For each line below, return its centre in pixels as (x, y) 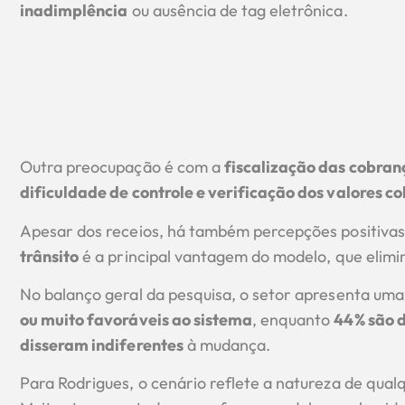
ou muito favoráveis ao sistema (137, 320)
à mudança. (227, 345)
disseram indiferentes (102, 345)
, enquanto (293, 320)
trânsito (50, 256)
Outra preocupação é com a (122, 167)
